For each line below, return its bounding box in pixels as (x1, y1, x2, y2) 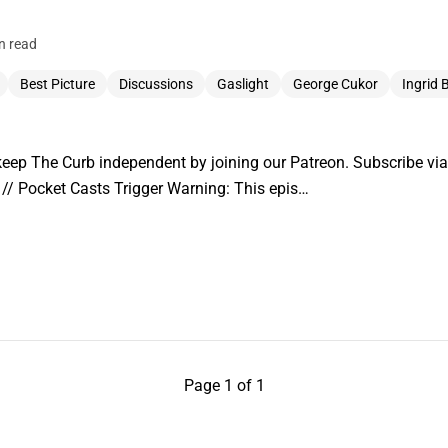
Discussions (119, 75, 193, 92)
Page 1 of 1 (183, 375, 265, 395)
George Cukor (293, 75, 378, 92)
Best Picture (20, 75, 95, 92)
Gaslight (217, 75, 269, 92)
